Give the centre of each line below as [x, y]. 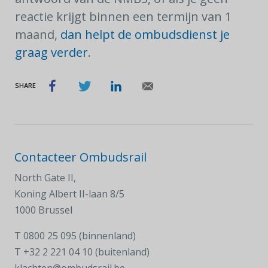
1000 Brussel [43, 210]
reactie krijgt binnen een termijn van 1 [123, 16]
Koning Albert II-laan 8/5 [69, 194]
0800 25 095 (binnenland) [80, 236]
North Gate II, [45, 178]
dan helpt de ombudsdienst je [145, 34]
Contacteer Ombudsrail [80, 157]
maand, [38, 34]
